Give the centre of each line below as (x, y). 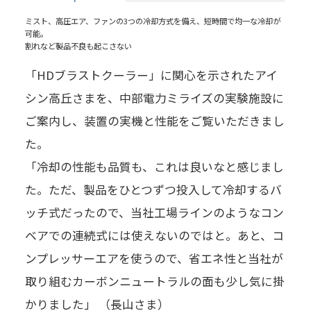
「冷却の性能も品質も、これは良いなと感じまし (154, 166)
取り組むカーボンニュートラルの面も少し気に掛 (154, 281)
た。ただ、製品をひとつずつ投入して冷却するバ (153, 189)
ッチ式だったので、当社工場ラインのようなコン (154, 212)
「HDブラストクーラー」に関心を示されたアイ (151, 75)
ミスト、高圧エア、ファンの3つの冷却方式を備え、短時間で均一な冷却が (152, 21)
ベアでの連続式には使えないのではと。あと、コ (154, 235)
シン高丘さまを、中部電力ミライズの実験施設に (154, 98)
